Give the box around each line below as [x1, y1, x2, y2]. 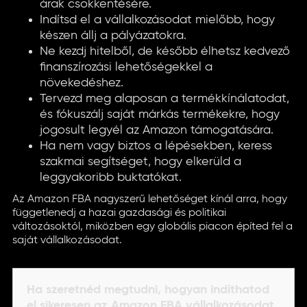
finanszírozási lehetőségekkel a [40, 61, 212, 73]
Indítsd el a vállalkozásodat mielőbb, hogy [40, 14, 275, 26]
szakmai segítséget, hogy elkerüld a [40, 156, 241, 168]
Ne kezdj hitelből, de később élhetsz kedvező [40, 45, 290, 58]
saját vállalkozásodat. [12, 235, 122, 246]
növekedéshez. [40, 77, 123, 89]
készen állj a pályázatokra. [40, 29, 186, 42]
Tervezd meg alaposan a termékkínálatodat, [40, 93, 289, 105]
